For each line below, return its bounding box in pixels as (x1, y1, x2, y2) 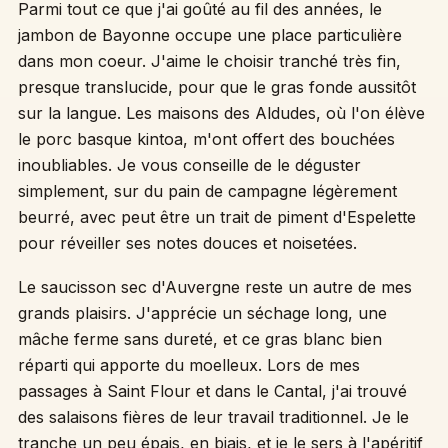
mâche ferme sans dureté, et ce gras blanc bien (17, 328, 382, 349)
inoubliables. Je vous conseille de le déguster (17, 155, 361, 175)
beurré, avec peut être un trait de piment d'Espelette (17, 207, 416, 227)
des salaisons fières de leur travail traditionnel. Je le (17, 406, 409, 427)
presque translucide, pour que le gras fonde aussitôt (17, 77, 416, 97)
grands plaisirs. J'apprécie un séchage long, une (17, 302, 387, 323)
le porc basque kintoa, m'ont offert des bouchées (17, 129, 395, 149)
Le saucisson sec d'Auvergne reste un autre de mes (17, 276, 412, 297)
